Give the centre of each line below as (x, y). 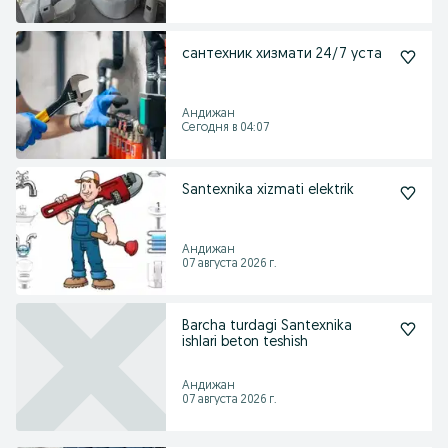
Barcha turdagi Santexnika (267, 326)
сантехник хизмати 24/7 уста (366, 54)
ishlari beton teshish (245, 342)
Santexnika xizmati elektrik (268, 190)
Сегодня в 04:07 (225, 128)
